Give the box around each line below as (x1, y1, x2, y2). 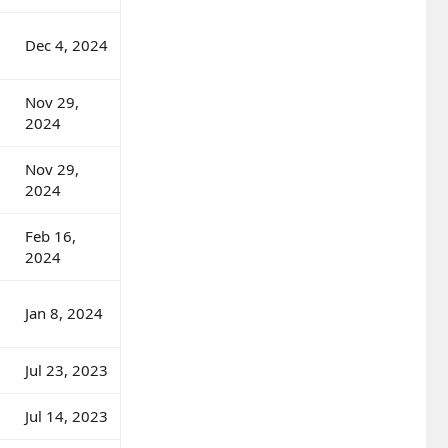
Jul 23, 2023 (25, 359, 108, 380)
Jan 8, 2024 (25, 302, 103, 323)
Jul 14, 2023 (25, 405, 108, 426)
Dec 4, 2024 (25, 34, 108, 55)
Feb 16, (25, 225, 76, 246)
